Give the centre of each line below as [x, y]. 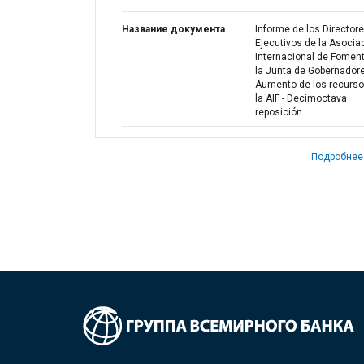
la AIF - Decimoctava [301, 98]
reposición [278, 112]
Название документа [173, 29]
